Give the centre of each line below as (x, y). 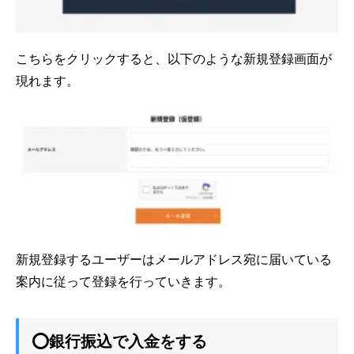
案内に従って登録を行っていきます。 (123, 281)
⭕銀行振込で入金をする (119, 341)
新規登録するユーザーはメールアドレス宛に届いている (174, 259)
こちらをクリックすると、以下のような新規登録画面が (174, 58)
